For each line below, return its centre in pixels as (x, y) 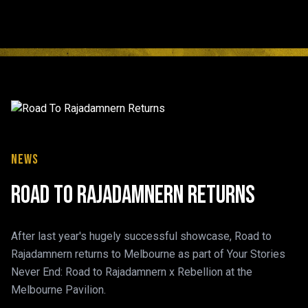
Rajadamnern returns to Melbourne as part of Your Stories (148, 254)
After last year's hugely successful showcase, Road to (141, 236)
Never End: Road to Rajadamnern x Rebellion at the (132, 272)
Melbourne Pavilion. (58, 290)
